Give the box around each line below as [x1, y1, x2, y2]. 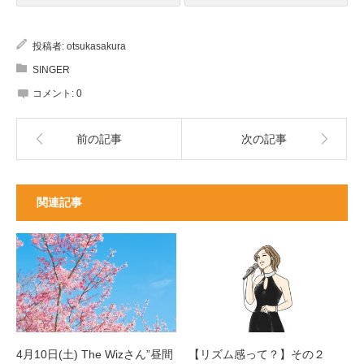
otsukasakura [67, 40, 126, 52]
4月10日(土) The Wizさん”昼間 [16, 348, 173, 362]
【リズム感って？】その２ [188, 348, 325, 362]
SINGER [32, 63, 70, 76]
